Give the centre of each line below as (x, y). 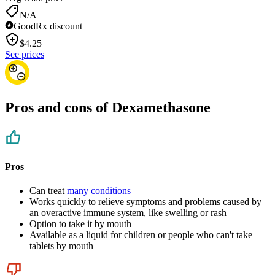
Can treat (48, 190)
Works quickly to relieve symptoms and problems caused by (145, 201)
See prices (25, 55)
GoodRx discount (48, 26)
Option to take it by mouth (80, 223)
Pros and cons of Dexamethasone (108, 108)
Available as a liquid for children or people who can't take (141, 234)
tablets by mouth (61, 246)
